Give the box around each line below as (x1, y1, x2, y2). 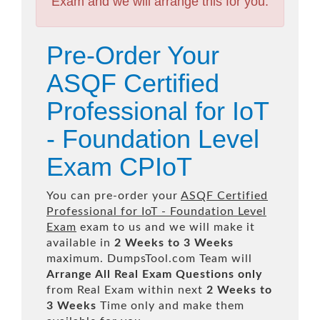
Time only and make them (96, 300, 244, 311)
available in (46, 237, 114, 249)
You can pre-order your (46, 190, 181, 201)
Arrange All (46, 269, 111, 280)
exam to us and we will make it (76, 221, 255, 233)
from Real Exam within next (46, 284, 206, 296)
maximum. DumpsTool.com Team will (46, 253, 252, 264)
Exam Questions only (142, 269, 262, 280)
